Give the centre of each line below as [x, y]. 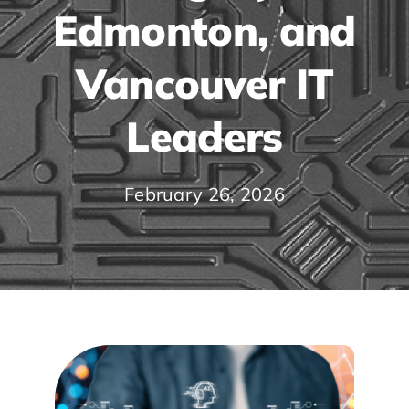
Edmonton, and [204, 30]
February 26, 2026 [204, 194]
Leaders [204, 136]
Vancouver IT [204, 83]
